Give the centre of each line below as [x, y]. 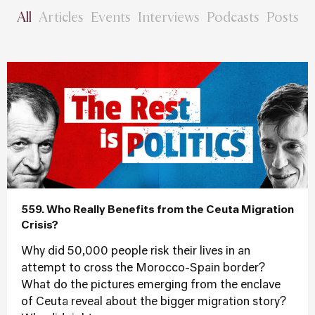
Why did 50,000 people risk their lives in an [136, 252]
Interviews [168, 16]
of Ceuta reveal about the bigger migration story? [154, 302]
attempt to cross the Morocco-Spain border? [143, 269]
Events [110, 16]
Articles [61, 16]
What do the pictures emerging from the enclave [151, 285]
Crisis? [40, 225]
